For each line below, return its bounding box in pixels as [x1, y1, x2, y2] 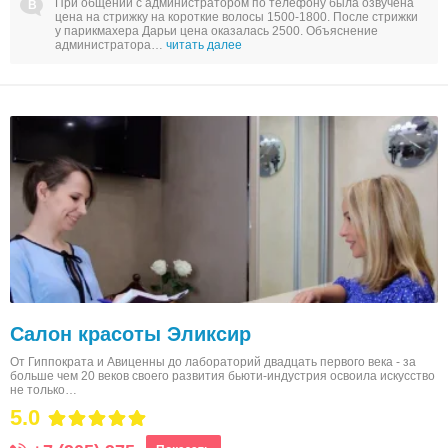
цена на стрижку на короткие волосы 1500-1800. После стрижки [55, 10, 418, 24]
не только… [10, 383, 77, 397]
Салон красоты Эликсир [10, 323, 251, 345]
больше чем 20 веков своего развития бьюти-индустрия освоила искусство [10, 369, 435, 383]
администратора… [55, 38, 166, 52]
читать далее [166, 38, 242, 52]
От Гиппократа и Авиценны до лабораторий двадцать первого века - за [10, 355, 416, 369]
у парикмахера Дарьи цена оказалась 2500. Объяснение [55, 24, 378, 38]
